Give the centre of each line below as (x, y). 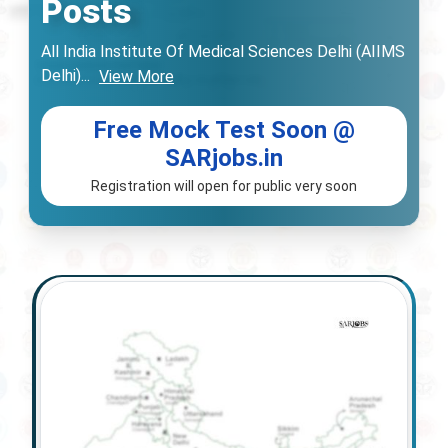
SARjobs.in (224, 157)
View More (136, 76)
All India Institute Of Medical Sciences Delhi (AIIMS (223, 51)
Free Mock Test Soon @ (224, 129)
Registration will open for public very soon (224, 185)
